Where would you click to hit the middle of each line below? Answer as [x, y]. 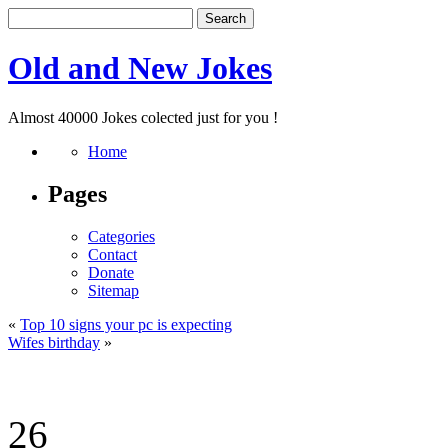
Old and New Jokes [140, 68]
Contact [112, 254]
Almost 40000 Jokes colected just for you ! [143, 117]
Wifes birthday [54, 342]
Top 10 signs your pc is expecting [126, 324]
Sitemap [113, 290]
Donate [111, 272]
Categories [121, 236]
